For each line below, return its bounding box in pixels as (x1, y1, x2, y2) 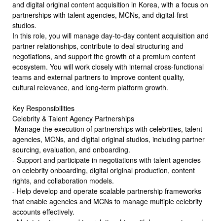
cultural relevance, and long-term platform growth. (12, 82, 168, 92)
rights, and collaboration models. (12, 176, 114, 185)
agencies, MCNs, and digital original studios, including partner (12, 134, 205, 144)
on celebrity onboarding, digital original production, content (12, 165, 195, 175)
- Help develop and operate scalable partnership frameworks (12, 186, 201, 196)
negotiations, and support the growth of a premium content (12, 51, 195, 61)
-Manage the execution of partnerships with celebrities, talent (12, 124, 202, 134)
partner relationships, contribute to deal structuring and (12, 41, 184, 51)
